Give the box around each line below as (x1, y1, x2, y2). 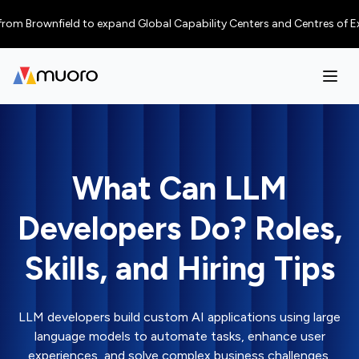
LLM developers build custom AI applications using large (18, 309, 341, 325)
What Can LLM (72, 169, 287, 208)
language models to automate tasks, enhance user (34, 329, 325, 344)
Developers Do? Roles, (17, 209, 342, 248)
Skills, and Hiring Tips (24, 249, 335, 288)
